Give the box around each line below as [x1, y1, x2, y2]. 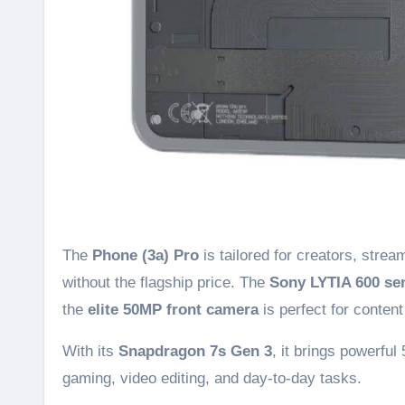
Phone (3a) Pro [92, 246, 199, 264]
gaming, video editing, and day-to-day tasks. [62, 369, 362, 387]
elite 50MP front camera [88, 300, 259, 318]
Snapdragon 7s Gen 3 [118, 342, 272, 360]
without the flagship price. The [62, 273, 269, 291]
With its [62, 342, 118, 360]
